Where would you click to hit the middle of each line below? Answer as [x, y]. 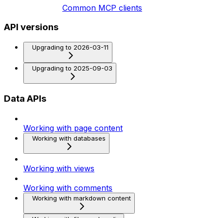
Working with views [59, 168]
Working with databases [69, 138]
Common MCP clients [102, 8]
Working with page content [73, 128]
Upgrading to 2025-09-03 [72, 68]
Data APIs [25, 98]
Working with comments [68, 188]
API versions [31, 27]
